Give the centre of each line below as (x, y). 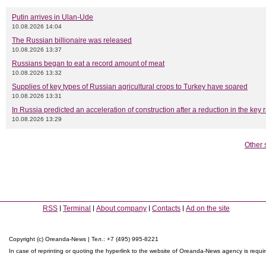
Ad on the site (208, 209)
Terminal (77, 209)
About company (121, 209)
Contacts (166, 209)
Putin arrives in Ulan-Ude (53, 18)
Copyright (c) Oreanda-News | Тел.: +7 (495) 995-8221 (84, 239)
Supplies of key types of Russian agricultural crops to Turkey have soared (130, 87)
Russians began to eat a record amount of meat (88, 64)
